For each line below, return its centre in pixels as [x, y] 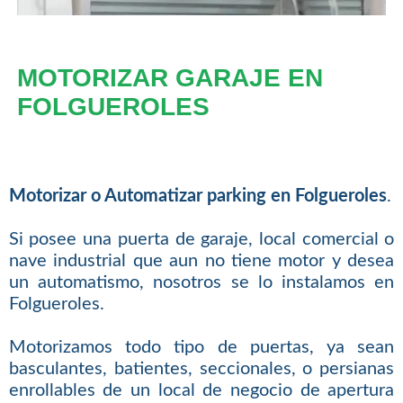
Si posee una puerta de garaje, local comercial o [201, 240]
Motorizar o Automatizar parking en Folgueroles [197, 197]
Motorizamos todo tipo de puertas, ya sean [201, 348]
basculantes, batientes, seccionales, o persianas [201, 369]
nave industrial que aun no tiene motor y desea [201, 261]
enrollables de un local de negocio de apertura [201, 391]
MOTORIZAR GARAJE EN [170, 77]
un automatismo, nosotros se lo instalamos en [201, 283]
